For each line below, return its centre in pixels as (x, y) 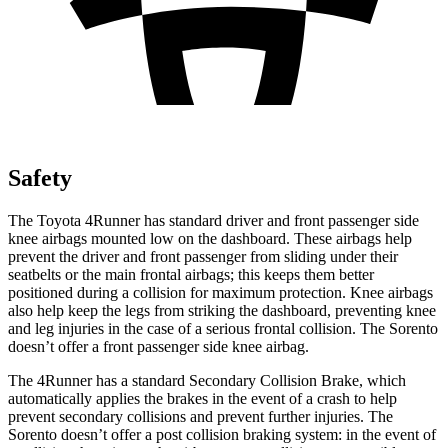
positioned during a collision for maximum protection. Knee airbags (220, 292)
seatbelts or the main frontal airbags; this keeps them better (191, 274)
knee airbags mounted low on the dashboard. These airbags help (210, 238)
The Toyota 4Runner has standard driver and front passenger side (213, 220)
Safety (40, 177)
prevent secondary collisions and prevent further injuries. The (200, 416)
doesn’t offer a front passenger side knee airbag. (158, 346)
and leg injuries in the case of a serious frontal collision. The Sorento (223, 328)
